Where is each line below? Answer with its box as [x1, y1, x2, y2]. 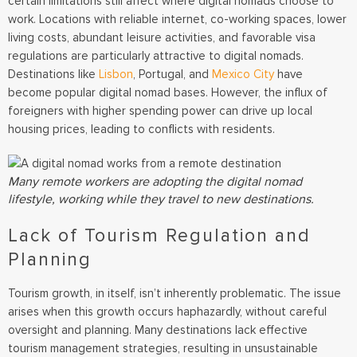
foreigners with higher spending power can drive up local [8, 104, 312, 119]
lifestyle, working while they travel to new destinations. [8, 190, 314, 207]
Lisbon [96, 67, 133, 82]
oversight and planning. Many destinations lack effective [8, 322, 308, 337]
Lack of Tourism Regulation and [8, 224, 311, 247]
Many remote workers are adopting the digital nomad [8, 173, 302, 190]
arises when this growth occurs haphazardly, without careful [8, 304, 327, 319]
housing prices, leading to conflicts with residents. [8, 122, 275, 137]
